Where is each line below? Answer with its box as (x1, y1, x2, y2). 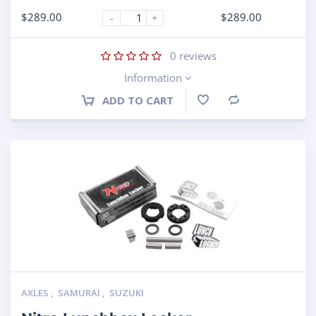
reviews (176, 48, 217, 63)
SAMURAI (58, 286, 102, 299)
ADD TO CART (102, 92, 174, 107)
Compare (239, 94, 282, 108)
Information (124, 70, 185, 85)
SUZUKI (109, 286, 144, 299)
